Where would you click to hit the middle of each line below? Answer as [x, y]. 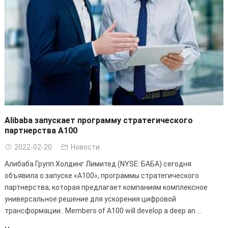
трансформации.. [35, 211]
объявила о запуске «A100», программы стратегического [102, 176]
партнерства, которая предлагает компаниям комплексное [106, 188]
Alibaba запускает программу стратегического [98, 121]
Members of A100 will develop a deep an [130, 211]
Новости [85, 147]
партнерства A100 [41, 131]
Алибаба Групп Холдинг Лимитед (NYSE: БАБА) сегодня [98, 164]
